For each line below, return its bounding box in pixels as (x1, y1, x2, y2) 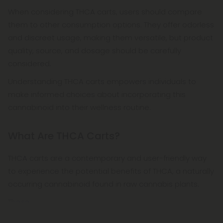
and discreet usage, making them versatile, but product (8, 32, 213, 43)
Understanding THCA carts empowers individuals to (8, 76, 196, 87)
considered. (8, 58, 51, 69)
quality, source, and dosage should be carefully (8, 45, 181, 56)
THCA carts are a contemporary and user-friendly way (8, 153, 207, 164)
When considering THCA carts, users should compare (8, 6, 202, 17)
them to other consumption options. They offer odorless (8, 19, 214, 30)
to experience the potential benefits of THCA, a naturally (8, 166, 214, 177)
